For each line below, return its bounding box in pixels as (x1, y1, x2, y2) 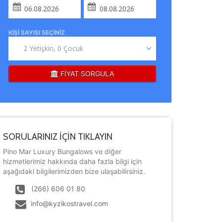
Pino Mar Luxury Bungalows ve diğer (3, 147, 121, 156)
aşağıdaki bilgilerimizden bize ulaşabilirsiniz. (3, 167, 145, 175)
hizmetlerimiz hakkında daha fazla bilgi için (3, 157, 142, 166)
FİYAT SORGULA (58, 69, 114, 78)
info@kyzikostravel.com (31, 199, 108, 208)
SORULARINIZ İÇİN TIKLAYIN (3, 131, 112, 142)
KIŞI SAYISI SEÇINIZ (8, 29, 65, 36)
